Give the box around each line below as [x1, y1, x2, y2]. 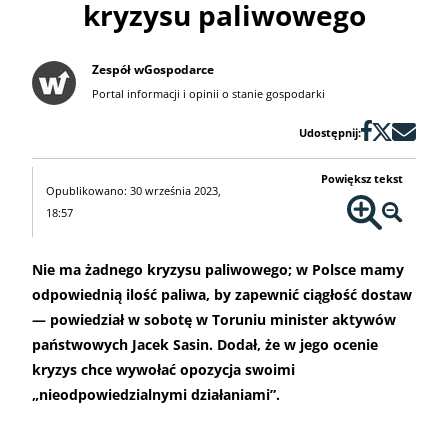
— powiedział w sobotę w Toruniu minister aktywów [32, 310, 396, 330]
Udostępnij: [299, 125, 361, 141]
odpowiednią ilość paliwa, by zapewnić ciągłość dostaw [32, 285, 412, 305]
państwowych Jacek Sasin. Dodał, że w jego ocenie [32, 335, 378, 355]
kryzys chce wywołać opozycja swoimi [32, 360, 295, 380]
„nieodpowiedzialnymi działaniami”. [32, 385, 280, 405]
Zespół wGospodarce [92, 61, 214, 79]
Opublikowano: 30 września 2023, [45, 183, 221, 199]
